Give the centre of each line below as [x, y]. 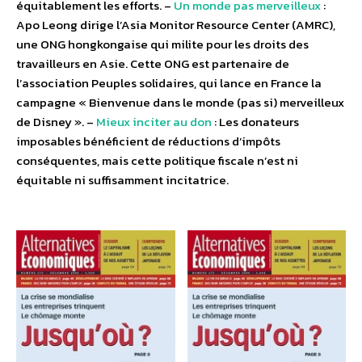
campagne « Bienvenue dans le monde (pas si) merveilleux [180, 103]
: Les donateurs [255, 122]
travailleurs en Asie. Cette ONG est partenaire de [153, 64]
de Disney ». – [56, 122]
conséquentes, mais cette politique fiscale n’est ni [157, 161]
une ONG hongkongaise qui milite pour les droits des [162, 44]
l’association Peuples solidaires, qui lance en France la [169, 83]
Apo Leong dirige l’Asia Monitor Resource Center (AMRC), [176, 25]
